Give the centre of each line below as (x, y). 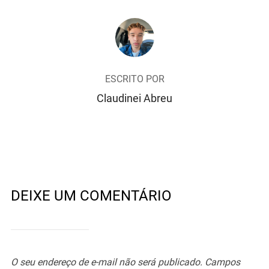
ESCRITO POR (134, 79)
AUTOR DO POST (134, 24)
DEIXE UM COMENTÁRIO (91, 195)
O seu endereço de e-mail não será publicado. (106, 262)
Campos (222, 262)
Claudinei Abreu (134, 98)
